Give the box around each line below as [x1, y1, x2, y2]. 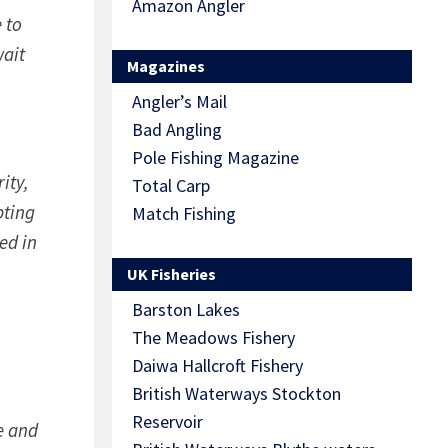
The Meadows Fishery [132, 326, 295, 350]
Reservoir [132, 410, 203, 434]
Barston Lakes [132, 298, 240, 322]
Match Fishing [132, 202, 236, 226]
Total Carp [132, 174, 210, 198]
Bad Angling [132, 118, 222, 142]
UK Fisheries [127, 264, 216, 285]
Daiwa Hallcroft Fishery [132, 354, 303, 378]
